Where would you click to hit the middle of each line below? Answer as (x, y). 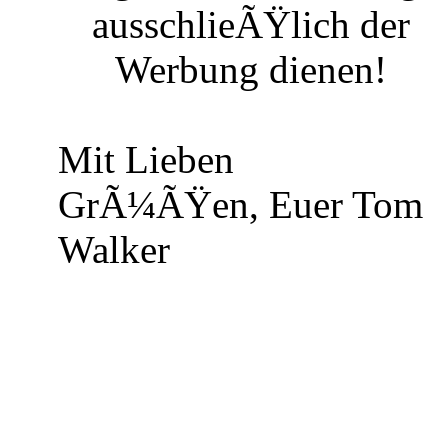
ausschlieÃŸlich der (250, 24)
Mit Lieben (146, 159)
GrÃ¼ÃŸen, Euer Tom (240, 204)
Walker (114, 249)
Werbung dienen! (250, 69)
